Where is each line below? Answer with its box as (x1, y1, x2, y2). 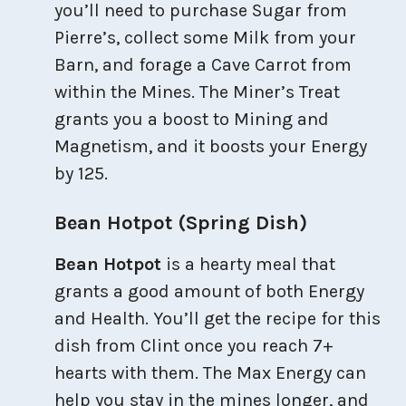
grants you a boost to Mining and (54, 108, 329, 130)
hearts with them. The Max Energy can (54, 362, 366, 383)
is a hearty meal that (161, 253, 335, 275)
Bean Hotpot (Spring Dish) (54, 210, 307, 235)
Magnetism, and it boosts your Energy (54, 135, 367, 157)
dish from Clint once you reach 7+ (54, 334, 333, 356)
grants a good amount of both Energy (54, 280, 364, 302)
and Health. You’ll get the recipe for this (54, 307, 381, 329)
